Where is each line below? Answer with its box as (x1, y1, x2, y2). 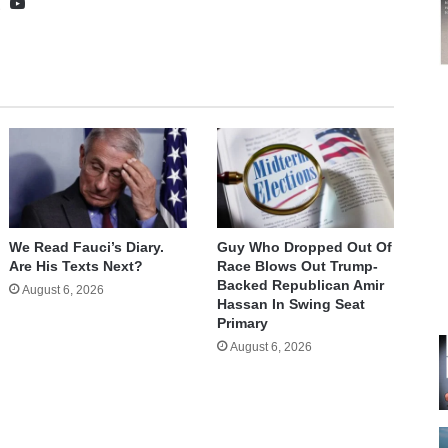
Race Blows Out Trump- (216, 258, 378, 275)
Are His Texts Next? (9, 258, 144, 275)
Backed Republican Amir (216, 277, 384, 294)
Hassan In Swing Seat (216, 296, 365, 313)
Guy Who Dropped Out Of (216, 239, 392, 256)
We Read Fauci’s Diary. (9, 239, 165, 256)
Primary (216, 315, 268, 332)
